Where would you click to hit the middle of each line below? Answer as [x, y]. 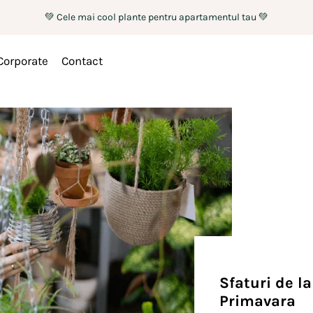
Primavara [257, 301]
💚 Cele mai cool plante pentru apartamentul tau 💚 [156, 17]
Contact [82, 60]
